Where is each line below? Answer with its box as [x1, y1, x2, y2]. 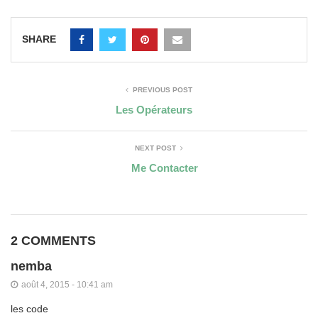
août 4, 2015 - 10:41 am [21, 280, 113, 290]
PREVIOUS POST [133, 86, 192, 94]
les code [11, 303, 48, 314]
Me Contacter [131, 162, 198, 174]
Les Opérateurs [115, 104, 192, 116]
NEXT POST [135, 144, 176, 152]
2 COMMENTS [11, 234, 96, 248]
